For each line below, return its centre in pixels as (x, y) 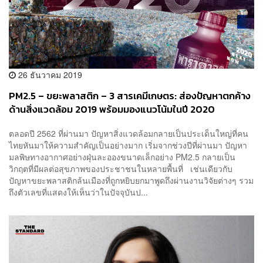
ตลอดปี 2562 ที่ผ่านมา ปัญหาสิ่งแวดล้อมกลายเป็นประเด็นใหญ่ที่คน (129, 134)
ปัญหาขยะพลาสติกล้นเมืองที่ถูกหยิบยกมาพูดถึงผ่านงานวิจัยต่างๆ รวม (131, 181)
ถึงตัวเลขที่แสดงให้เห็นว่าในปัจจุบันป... (78, 192)
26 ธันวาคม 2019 (49, 74)
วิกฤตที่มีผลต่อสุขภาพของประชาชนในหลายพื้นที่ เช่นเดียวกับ (121, 169)
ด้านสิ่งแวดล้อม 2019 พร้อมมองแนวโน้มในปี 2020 (112, 109)
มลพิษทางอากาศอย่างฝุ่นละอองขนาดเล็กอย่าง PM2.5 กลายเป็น (122, 157)
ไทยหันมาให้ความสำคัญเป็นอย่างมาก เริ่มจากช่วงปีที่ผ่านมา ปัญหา (128, 145)
